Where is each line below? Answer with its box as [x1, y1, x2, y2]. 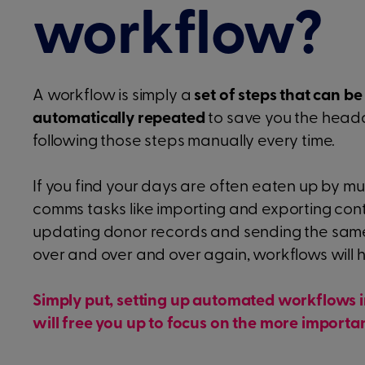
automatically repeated [33, 111, 205, 127]
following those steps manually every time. [33, 134, 336, 150]
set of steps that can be [194, 88, 363, 104]
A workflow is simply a [33, 88, 195, 104]
